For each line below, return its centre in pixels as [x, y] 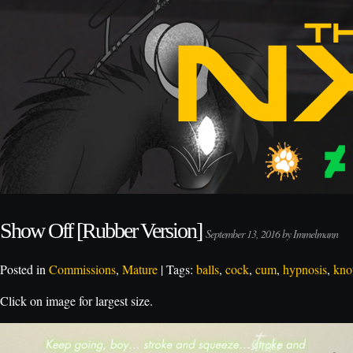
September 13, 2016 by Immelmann [272, 234]
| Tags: [177, 269]
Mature [140, 269]
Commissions [82, 269]
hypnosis [305, 269]
